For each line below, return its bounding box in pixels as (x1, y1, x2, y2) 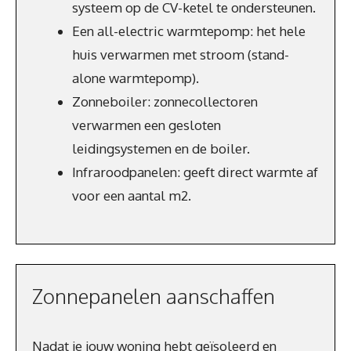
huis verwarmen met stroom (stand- (72, 46, 289, 63)
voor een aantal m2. (72, 187, 191, 204)
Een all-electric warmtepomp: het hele (72, 23, 306, 39)
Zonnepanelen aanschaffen (32, 283, 275, 309)
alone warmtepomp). (72, 70, 199, 86)
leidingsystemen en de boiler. (72, 140, 250, 157)
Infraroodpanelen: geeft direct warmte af (72, 164, 318, 180)
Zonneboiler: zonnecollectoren (72, 93, 258, 110)
